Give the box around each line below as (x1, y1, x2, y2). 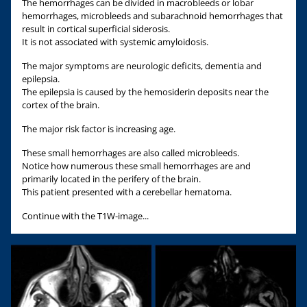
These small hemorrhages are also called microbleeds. (22, 146, 239, 159)
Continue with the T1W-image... (22, 209, 149, 222)
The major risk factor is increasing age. (22, 122, 175, 135)
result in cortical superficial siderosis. (22, 22, 170, 35)
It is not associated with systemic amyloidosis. (22, 35, 208, 48)
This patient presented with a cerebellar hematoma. (22, 185, 234, 198)
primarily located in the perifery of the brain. (22, 172, 201, 185)
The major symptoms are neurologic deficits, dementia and (22, 59, 262, 72)
